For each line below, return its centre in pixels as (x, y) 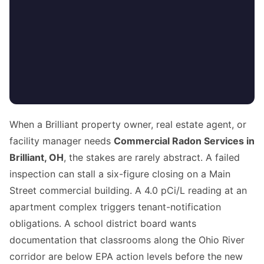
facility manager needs (62, 141)
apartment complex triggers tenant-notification (115, 207)
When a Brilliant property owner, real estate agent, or (128, 125)
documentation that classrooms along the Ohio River (127, 240)
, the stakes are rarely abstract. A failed (152, 158)
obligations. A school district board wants (103, 224)
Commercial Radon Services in (184, 141)
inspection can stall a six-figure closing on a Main (120, 174)
